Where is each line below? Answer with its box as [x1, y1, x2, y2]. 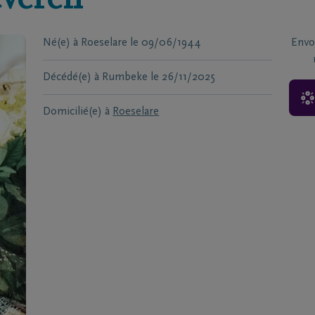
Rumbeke [102, 72, 148, 83]
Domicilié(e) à [43, 106, 110, 117]
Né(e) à [43, 37, 79, 49]
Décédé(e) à [43, 72, 100, 83]
